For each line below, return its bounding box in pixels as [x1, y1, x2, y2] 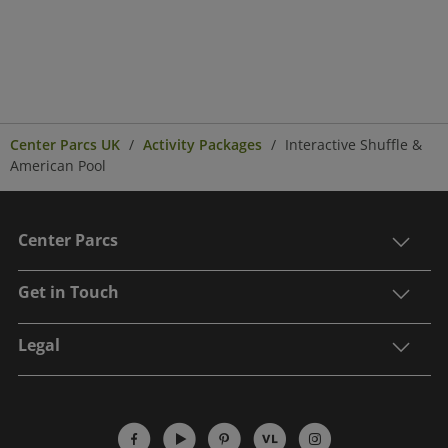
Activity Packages [143, 135, 262, 155]
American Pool [10, 156, 106, 176]
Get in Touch [17, 280, 119, 305]
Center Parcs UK [10, 135, 120, 155]
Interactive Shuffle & [285, 135, 422, 155]
